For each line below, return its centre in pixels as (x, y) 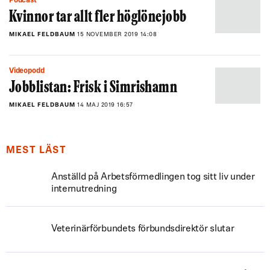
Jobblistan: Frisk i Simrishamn (93, 88)
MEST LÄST (36, 151)
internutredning (84, 189)
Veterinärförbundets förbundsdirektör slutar (143, 229)
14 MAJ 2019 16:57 (105, 105)
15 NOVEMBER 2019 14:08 (117, 35)
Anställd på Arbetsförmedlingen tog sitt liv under (153, 177)
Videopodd (29, 71)
